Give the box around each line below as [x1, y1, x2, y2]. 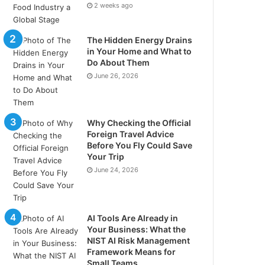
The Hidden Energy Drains [87, 35, 193, 46]
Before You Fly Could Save [87, 140, 193, 151]
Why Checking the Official [87, 118, 192, 128]
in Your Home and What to [87, 46, 192, 57]
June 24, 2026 [94, 166, 139, 174]
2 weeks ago [94, 1, 134, 10]
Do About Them [87, 57, 150, 68]
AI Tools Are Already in [87, 213, 179, 224]
